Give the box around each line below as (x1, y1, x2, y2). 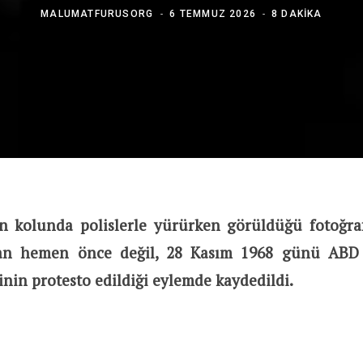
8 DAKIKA (271, 7, 322, 19)
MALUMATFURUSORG (41, 7, 154, 19)
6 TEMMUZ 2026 (169, 7, 257, 19)
